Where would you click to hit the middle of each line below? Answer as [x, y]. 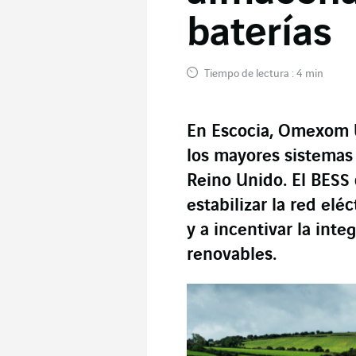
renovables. [232, 255]
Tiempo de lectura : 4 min [263, 74]
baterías [259, 33]
